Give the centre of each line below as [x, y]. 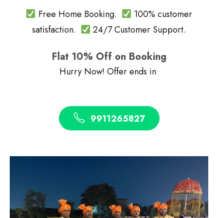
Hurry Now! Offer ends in [109, 72]
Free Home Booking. [79, 14]
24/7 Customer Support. [138, 30]
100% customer [162, 14]
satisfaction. [56, 30]
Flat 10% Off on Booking [109, 57]
